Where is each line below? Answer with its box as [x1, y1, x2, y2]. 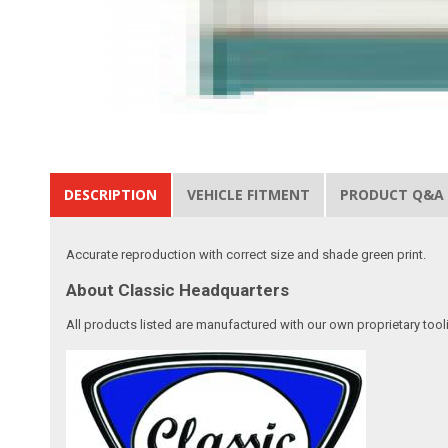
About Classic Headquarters [66, 279, 290, 300]
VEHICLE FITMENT [187, 184, 311, 204]
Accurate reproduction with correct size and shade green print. [66, 246, 427, 262]
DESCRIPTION [64, 184, 158, 204]
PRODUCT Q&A [340, 184, 445, 204]
